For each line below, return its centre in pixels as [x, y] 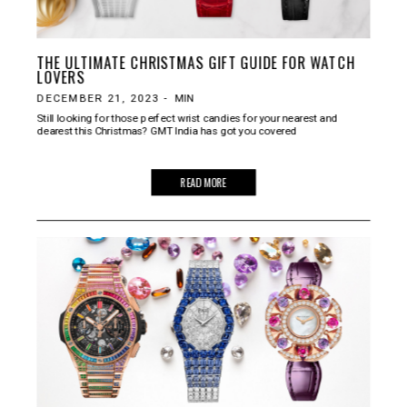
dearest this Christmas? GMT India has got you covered [167, 130]
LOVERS [61, 77]
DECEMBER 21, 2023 [98, 98]
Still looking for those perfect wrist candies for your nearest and [187, 118]
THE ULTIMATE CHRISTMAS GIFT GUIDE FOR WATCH [196, 62]
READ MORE [203, 182]
